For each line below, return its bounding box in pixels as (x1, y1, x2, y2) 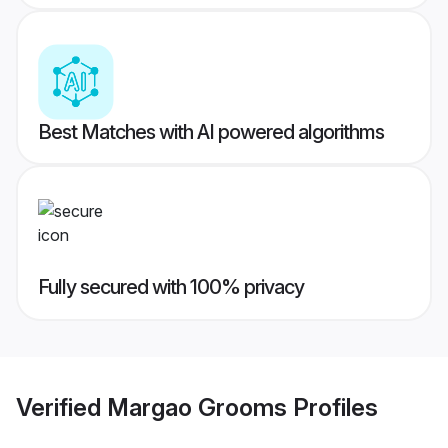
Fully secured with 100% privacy (38, 275, 304, 300)
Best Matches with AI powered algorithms (38, 120, 384, 145)
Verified (16, 392, 107, 422)
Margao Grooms (107, 392, 287, 422)
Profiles (287, 392, 378, 422)
